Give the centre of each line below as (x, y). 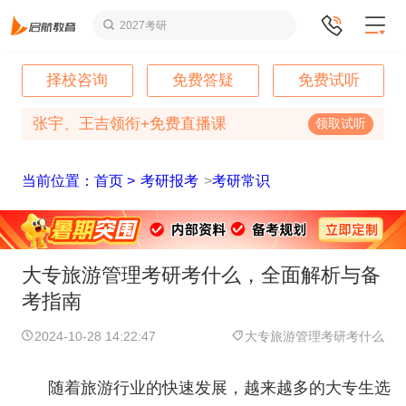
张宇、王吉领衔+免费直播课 (129, 123)
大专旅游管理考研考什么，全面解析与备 (201, 275)
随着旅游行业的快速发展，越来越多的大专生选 (219, 388)
